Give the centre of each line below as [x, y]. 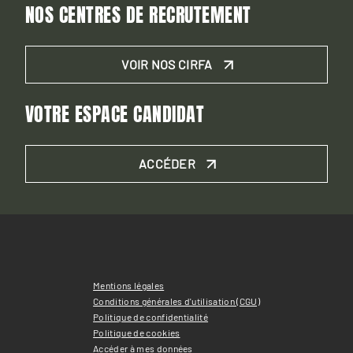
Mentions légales [129, 285]
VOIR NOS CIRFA [167, 64]
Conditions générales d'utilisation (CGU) [176, 301]
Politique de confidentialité [151, 316]
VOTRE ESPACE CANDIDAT [115, 114]
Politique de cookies [137, 332]
